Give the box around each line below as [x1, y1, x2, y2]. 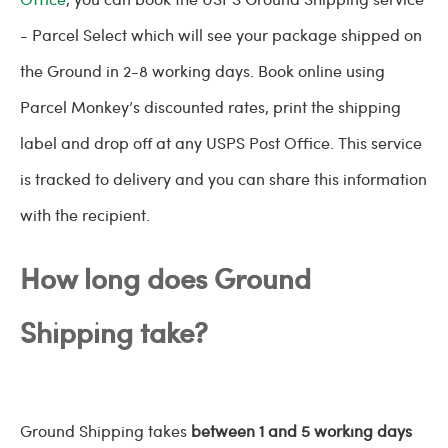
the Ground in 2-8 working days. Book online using [20, 60, 385, 81]
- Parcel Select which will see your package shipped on [20, 24, 422, 45]
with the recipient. [20, 204, 150, 225]
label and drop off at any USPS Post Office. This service [20, 132, 422, 153]
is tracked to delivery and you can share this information [20, 168, 427, 189]
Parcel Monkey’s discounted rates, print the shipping [20, 96, 401, 117]
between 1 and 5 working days [191, 420, 412, 441]
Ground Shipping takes [20, 420, 191, 441]
